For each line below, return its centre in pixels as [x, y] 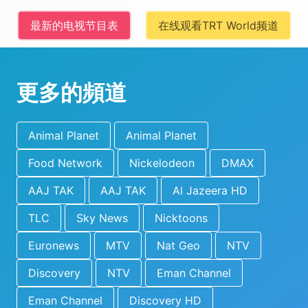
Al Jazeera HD [210, 190]
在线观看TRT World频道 [218, 25]
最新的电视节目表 [74, 25]
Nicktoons [181, 218]
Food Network [65, 163]
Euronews [54, 245]
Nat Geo [178, 245]
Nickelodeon [162, 163]
